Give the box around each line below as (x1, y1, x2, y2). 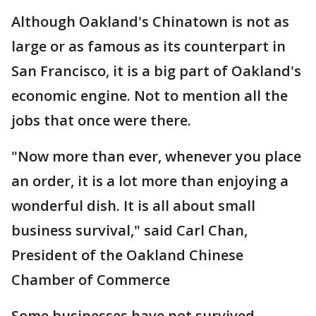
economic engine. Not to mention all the (11, 86, 288, 105)
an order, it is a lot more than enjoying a (11, 171, 288, 190)
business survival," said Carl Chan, (11, 221, 248, 240)
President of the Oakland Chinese (11, 245, 243, 265)
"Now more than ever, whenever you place (11, 147, 301, 166)
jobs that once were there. (11, 111, 195, 130)
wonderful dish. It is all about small (11, 196, 255, 215)
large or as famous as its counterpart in (11, 37, 286, 56)
